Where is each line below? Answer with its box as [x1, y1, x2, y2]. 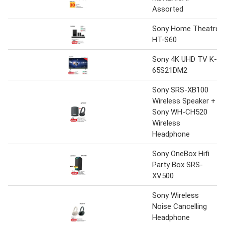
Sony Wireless [152, 190, 199, 200]
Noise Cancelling [152, 201, 207, 211]
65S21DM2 [152, 65, 187, 75]
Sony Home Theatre [152, 24, 219, 33]
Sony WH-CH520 [152, 107, 207, 117]
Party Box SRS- [152, 160, 203, 169]
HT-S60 [152, 35, 177, 44]
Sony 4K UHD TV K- [152, 54, 217, 64]
